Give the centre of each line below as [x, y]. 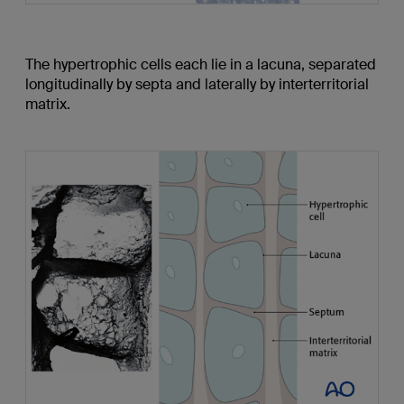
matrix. [47, 104]
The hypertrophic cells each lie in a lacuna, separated [200, 64]
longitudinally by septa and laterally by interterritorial [197, 84]
